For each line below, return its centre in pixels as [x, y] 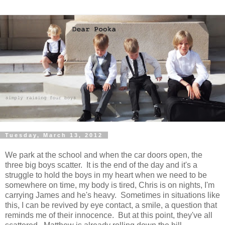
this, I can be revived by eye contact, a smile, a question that [111, 205]
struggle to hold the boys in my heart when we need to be [106, 175]
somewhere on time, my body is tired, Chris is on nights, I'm [110, 185]
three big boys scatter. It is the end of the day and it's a [101, 165]
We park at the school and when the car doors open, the [104, 155]
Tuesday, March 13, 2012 [54, 135]
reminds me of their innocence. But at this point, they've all [109, 215]
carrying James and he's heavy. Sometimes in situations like [113, 195]
